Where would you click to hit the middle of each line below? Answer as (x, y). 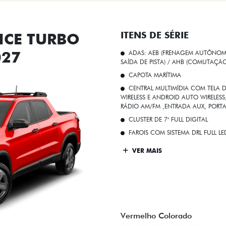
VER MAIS (146, 150)
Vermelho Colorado (156, 215)
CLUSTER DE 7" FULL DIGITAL (168, 120)
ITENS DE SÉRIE (155, 35)
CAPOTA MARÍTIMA (155, 75)
